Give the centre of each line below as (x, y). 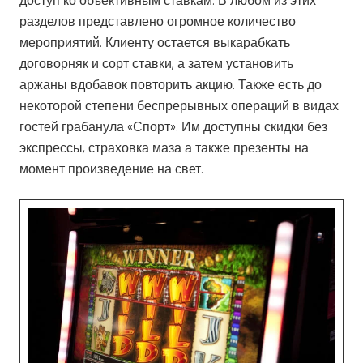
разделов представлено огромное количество (158, 21)
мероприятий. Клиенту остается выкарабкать (155, 42)
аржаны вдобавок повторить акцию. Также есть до (171, 84)
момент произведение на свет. (111, 169)
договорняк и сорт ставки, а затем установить (156, 63)
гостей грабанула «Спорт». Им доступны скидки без (173, 126)
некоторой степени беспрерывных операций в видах (179, 105)
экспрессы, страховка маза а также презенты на (164, 147)
